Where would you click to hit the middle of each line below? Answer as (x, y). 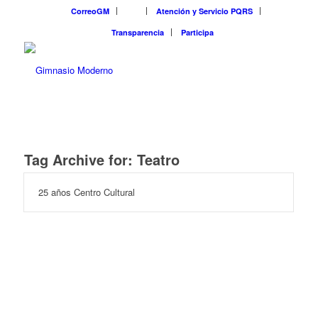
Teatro (158, 159)
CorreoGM (91, 11)
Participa (197, 32)
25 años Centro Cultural (86, 192)
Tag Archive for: (80, 159)
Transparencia (137, 32)
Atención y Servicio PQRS (205, 11)
